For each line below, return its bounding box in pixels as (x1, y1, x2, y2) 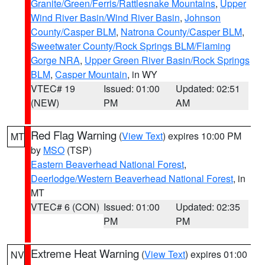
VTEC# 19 (31, 82, 75, 95)
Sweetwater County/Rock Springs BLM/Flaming (31, 39, 231, 53)
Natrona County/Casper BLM (121, 25, 242, 38)
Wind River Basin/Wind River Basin (31, 11, 180, 24)
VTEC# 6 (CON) (31, 200, 99, 214)
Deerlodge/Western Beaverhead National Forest (31, 172, 233, 185)
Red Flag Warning (31, 127, 117, 143)
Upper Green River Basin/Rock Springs (85, 53, 250, 67)
